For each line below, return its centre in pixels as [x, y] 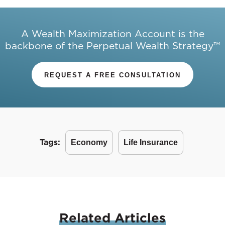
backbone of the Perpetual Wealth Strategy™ [113, 46]
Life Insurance [150, 142]
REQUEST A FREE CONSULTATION [113, 75]
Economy [89, 142]
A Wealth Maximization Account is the [113, 34]
